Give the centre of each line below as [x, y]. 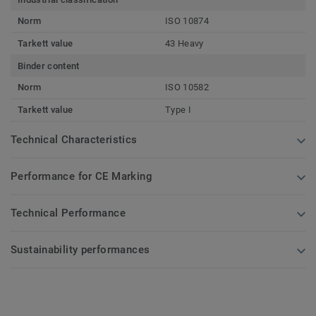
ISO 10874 [187, 21]
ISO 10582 [187, 87]
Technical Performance [68, 213]
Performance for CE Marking [81, 177]
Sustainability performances [80, 250]
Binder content [49, 66]
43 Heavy [184, 44]
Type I [178, 110]
